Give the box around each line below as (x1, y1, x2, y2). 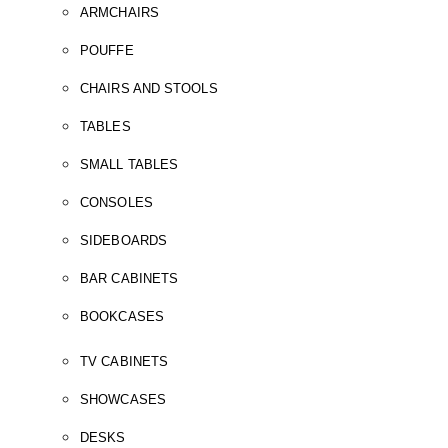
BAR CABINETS (80, 271, 179, 286)
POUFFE (80, 43, 134, 58)
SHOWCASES (80, 392, 166, 407)
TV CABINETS (80, 354, 169, 369)
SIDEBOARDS (80, 233, 167, 248)
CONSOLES (80, 195, 153, 210)
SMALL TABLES (80, 157, 179, 172)
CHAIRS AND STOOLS (80, 81, 218, 96)
